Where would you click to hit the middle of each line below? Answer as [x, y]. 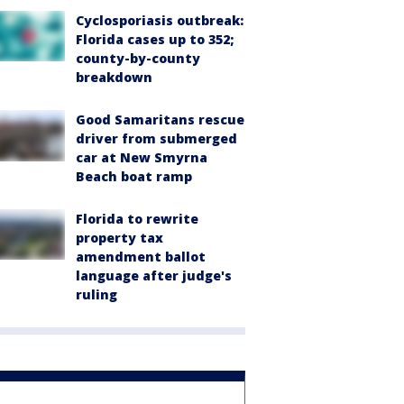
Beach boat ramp [134, 177]
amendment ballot [141, 257]
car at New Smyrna [142, 158]
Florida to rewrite [137, 219]
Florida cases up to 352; [155, 40]
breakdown [114, 78]
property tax [119, 238]
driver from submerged [156, 139]
